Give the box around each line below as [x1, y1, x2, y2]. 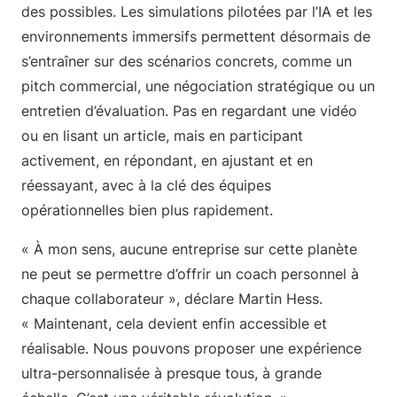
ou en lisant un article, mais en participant [21, 127, 303, 144]
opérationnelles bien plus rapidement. [21, 201, 277, 219]
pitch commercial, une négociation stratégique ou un [21, 77, 375, 95]
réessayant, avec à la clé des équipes [21, 176, 271, 194]
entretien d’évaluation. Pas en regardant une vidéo [21, 102, 357, 120]
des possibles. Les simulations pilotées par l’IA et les [21, 3, 372, 20]
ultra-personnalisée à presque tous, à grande [21, 364, 322, 382]
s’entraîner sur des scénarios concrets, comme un [21, 52, 352, 70]
